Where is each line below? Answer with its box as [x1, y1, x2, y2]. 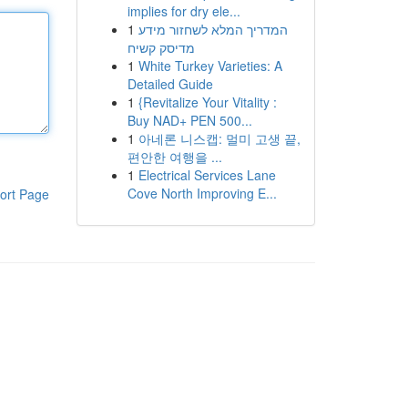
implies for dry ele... [127, 2, 240, 20]
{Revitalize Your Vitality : [138, 93, 277, 111]
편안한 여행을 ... [127, 148, 222, 166]
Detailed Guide [127, 75, 213, 93]
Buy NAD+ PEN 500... [127, 111, 252, 129]
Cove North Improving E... [127, 184, 277, 202]
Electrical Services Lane [138, 166, 276, 184]
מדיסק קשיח [127, 38, 195, 56]
